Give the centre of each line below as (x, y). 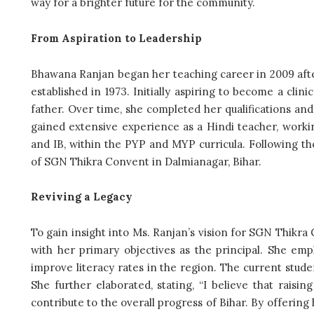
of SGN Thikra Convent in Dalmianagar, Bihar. (146, 161)
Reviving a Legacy (82, 197)
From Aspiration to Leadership (116, 39)
